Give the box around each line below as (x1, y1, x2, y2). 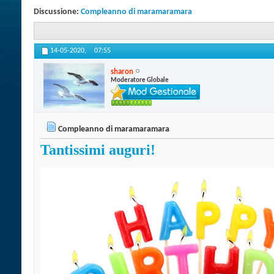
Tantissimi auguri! (40, 142, 155, 158)
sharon (111, 67, 133, 76)
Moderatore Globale (111, 76, 169, 84)
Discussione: (34, 7, 81, 17)
